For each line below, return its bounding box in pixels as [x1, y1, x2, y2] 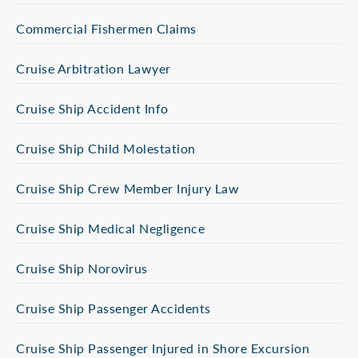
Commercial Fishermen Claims [16, 19, 197, 38]
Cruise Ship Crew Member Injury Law [16, 179, 239, 197]
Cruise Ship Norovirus [16, 259, 148, 277]
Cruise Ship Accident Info [16, 99, 169, 117]
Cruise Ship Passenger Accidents [16, 299, 211, 317]
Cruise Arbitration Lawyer [16, 59, 171, 78]
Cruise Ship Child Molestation [16, 139, 196, 157]
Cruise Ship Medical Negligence [16, 219, 205, 237]
